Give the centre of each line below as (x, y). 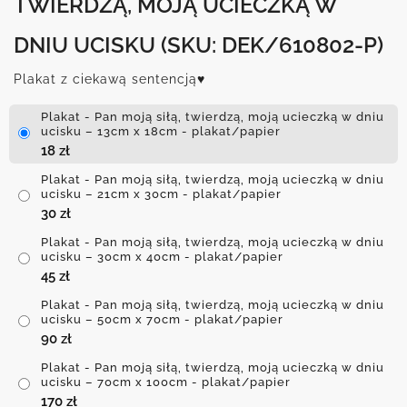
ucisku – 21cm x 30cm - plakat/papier (161, 194)
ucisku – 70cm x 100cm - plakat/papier (166, 382)
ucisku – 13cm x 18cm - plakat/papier (161, 131)
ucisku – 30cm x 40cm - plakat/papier (162, 256)
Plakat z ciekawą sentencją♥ (109, 79)
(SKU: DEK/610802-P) (272, 45)
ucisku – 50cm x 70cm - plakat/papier (162, 319)
